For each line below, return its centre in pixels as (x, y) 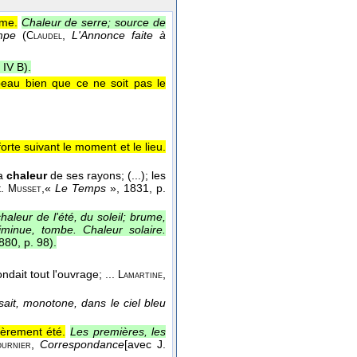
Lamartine (140, 275)
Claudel (44, 36)
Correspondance (82, 344)
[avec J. (145, 344)
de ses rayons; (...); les (106, 175)
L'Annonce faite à (119, 35)
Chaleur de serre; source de (94, 23)
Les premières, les (118, 331)
